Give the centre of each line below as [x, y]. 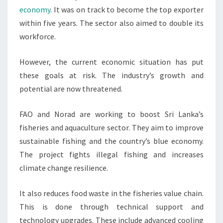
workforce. [38, 37]
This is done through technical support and [111, 207]
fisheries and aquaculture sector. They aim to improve [111, 128]
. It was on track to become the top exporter [127, 10]
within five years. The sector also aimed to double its [111, 23]
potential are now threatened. [71, 89]
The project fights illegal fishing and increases [111, 155]
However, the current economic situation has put [111, 62]
